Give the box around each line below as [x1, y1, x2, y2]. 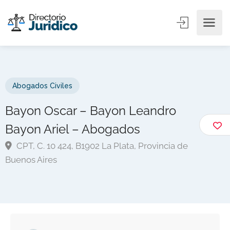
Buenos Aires [5, 155, 57, 165]
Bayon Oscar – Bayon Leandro [5, 103, 176, 118]
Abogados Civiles [12, 82, 72, 90]
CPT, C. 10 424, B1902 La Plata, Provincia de [14, 141, 188, 151]
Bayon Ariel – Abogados [5, 122, 140, 137]
